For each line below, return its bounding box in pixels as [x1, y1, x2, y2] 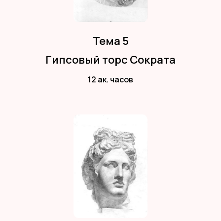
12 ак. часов [88, 74, 133, 85]
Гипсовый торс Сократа [45, 52, 176, 67]
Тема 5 [92, 33, 129, 48]
